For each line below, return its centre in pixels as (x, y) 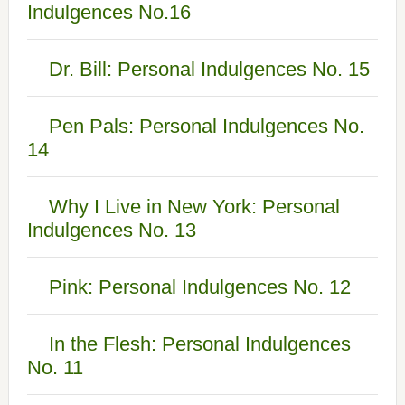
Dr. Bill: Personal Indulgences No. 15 (209, 69)
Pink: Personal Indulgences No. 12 (199, 287)
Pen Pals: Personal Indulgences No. (206, 126)
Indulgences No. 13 (111, 230)
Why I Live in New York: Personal (194, 207)
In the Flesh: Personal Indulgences (199, 344)
